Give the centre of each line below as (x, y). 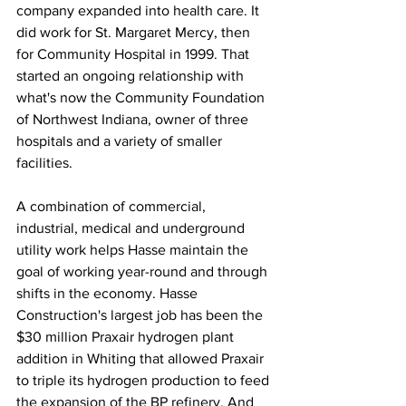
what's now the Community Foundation (142, 97)
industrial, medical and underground (132, 227)
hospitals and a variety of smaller (121, 140)
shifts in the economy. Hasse (109, 293)
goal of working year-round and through (144, 271)
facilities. (44, 162)
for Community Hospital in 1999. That (135, 53)
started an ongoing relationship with (132, 75)
